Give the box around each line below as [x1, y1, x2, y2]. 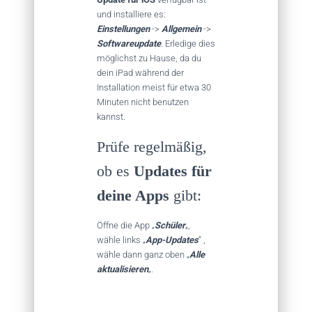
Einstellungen [97, 23, 152, 34]
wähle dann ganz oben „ [97, 249, 189, 260]
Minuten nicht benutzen [97, 96, 189, 107]
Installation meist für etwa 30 [97, 81, 211, 93]
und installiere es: [97, 8, 166, 19]
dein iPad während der [97, 67, 184, 78]
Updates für [134, 162, 212, 180]
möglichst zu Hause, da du [97, 52, 201, 63]
